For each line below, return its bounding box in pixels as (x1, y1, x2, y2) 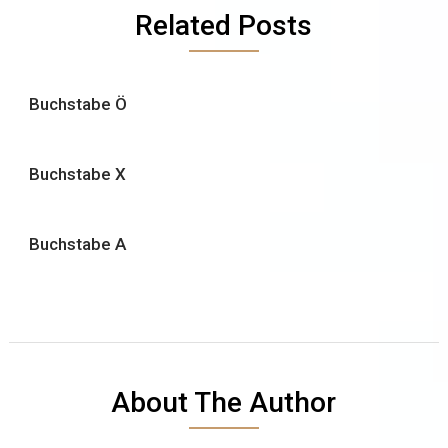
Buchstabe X (28, 163, 126, 184)
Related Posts (135, 8, 313, 42)
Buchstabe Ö (28, 93, 127, 114)
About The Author (111, 385, 337, 419)
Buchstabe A (28, 233, 126, 254)
